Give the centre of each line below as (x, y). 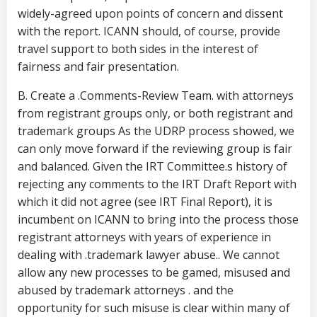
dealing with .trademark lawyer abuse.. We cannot (149, 255)
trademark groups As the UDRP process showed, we (156, 131)
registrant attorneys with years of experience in (144, 237)
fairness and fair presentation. (98, 67)
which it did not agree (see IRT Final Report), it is (145, 202)
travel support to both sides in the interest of (138, 49)
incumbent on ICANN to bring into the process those (158, 219)
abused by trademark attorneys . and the (126, 290)
